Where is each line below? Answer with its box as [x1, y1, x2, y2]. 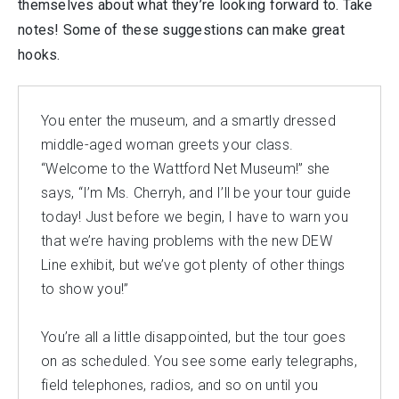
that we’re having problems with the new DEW [41, 232, 332, 249]
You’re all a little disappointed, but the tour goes [41, 328, 346, 346]
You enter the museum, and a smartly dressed [41, 111, 336, 129]
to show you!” [41, 280, 129, 297]
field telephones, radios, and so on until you [41, 376, 319, 394]
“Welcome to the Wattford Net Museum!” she [41, 159, 330, 177]
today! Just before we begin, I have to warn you [41, 208, 348, 225]
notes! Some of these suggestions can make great [18, 20, 345, 38]
